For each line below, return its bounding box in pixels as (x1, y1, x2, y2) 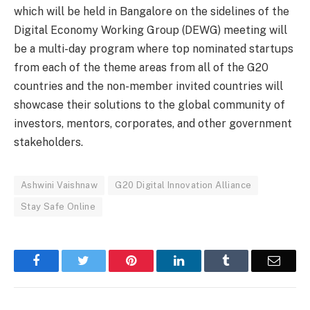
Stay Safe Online (21, 201, 96, 212)
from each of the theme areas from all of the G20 (14, 60, 268, 74)
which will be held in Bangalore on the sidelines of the (14, 4, 289, 18)
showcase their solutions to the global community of (14, 98, 285, 111)
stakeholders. (14, 135, 83, 149)
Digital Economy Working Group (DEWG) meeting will (14, 23, 287, 37)
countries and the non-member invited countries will (14, 79, 283, 93)
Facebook (39, 253, 88, 266)
